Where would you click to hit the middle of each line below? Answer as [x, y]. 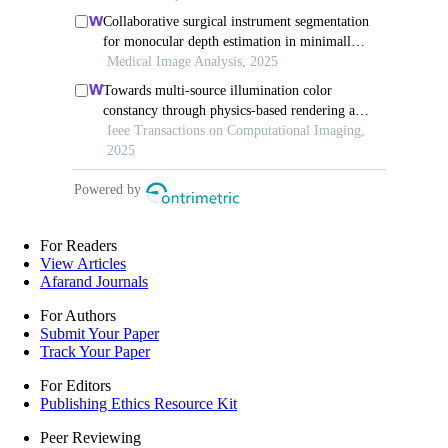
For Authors [78, 316]
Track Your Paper [95, 352]
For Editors [75, 386]
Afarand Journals [94, 282]
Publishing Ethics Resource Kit [138, 404]
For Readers [78, 246]
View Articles [83, 264]
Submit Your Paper [99, 334]
